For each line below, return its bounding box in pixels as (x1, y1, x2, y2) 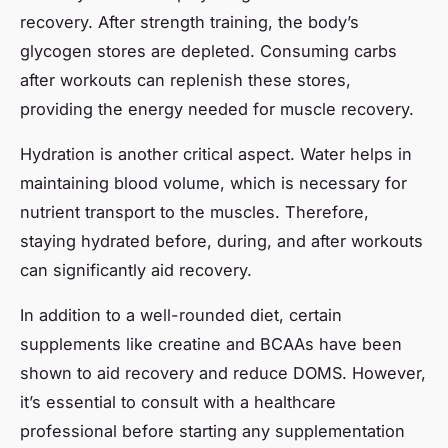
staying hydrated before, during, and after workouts (20, 230, 423, 251)
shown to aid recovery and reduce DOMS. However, (20, 362, 426, 383)
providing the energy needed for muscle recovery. (20, 98, 414, 119)
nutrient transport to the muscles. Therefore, (20, 201, 369, 222)
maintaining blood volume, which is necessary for (20, 172, 407, 193)
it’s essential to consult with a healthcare (20, 391, 336, 412)
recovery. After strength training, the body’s (20, 11, 359, 32)
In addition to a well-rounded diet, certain (20, 304, 342, 325)
